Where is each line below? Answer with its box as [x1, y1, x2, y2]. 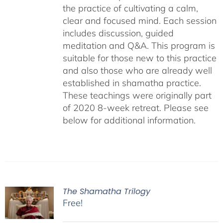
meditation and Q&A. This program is [62, 40, 215, 51]
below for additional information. [62, 114, 196, 126]
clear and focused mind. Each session [62, 15, 217, 26]
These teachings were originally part [62, 90, 212, 101]
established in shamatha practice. [62, 77, 201, 89]
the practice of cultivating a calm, [62, 2, 198, 14]
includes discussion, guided [62, 27, 174, 39]
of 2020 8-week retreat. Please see [62, 102, 209, 113]
